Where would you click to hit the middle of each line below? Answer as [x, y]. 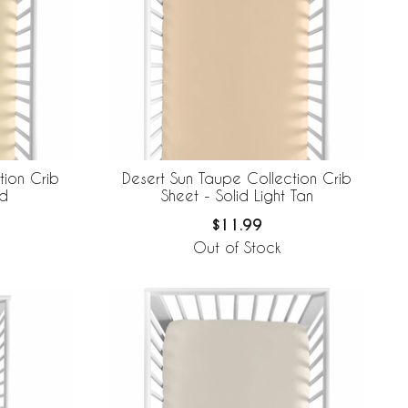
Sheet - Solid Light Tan [237, 195]
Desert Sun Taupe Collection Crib [237, 178]
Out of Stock [237, 248]
